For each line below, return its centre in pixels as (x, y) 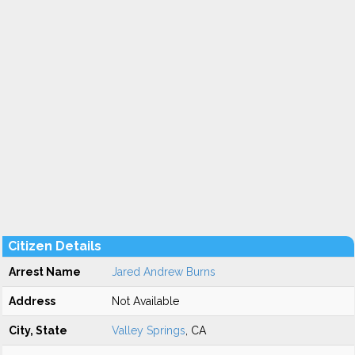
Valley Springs (149, 330)
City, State (38, 330)
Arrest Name (45, 272)
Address (32, 301)
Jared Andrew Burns (164, 272)
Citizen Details (55, 246)
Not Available (145, 301)
